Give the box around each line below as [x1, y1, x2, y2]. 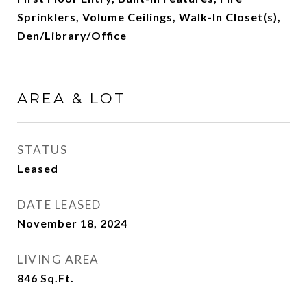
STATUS [17, 143, 67, 157]
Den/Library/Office [17, 29, 127, 42]
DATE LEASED [17, 197, 101, 212]
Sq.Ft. [40, 271, 74, 284]
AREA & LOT [17, 90, 126, 107]
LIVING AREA [17, 252, 99, 267]
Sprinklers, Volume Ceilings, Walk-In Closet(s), [17, 10, 281, 23]
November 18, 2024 [17, 217, 127, 230]
